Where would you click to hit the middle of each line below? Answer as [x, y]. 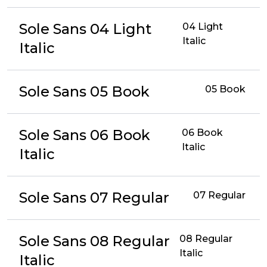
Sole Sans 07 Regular [94, 198]
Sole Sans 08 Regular [94, 241]
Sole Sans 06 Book [85, 135]
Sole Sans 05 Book [84, 91]
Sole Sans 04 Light [85, 29]
